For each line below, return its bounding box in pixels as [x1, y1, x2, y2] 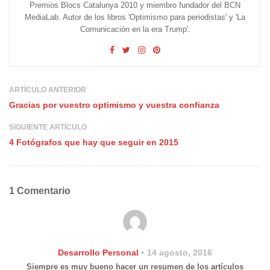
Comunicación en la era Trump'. [80, 24, 190, 34]
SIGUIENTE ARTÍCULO [9, 122, 87, 131]
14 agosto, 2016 [147, 247, 212, 257]
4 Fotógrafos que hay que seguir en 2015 [9, 137, 178, 147]
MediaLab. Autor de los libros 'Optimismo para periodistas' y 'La [25, 12, 245, 22]
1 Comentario [9, 185, 71, 196]
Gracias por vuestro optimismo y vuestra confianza [9, 99, 219, 110]
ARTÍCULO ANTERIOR [9, 85, 86, 94]
